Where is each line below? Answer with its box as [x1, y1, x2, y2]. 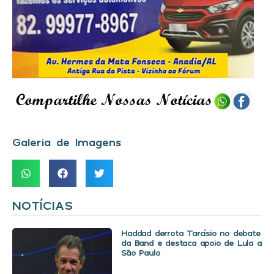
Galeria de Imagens [12, 135, 122, 149]
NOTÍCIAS [12, 198, 73, 213]
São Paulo [121, 247, 160, 258]
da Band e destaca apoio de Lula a [121, 237, 262, 248]
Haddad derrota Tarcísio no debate [121, 228, 261, 239]
